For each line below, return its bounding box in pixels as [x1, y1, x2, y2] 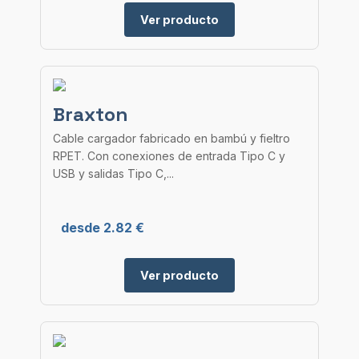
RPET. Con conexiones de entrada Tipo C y [53, 149, 285, 163]
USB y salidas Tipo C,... [53, 167, 174, 180]
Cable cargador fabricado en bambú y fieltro [53, 131, 290, 145]
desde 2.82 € [61, 220, 144, 236]
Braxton [53, 102, 128, 127]
